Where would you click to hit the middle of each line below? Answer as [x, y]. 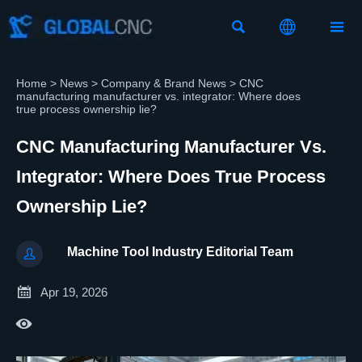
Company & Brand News [164, 83]
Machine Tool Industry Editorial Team [181, 252]
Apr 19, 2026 [74, 292]
